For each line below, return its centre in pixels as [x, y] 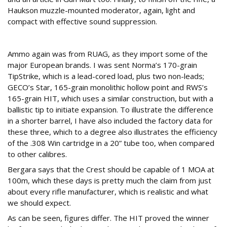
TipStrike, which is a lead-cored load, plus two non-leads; [106, 76]
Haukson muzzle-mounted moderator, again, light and [101, 10]
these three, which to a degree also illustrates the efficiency [112, 132]
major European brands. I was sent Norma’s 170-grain [102, 65]
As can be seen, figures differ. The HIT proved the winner [108, 218]
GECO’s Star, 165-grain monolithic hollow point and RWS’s [108, 87]
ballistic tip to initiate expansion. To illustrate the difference [110, 110]
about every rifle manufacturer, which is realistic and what [108, 192]
